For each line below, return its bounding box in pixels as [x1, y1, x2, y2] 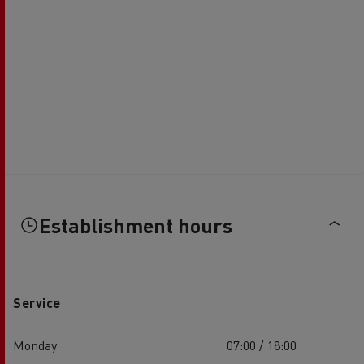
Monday [13, 336, 57, 353]
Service [13, 293, 61, 311]
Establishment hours [39, 211, 232, 238]
